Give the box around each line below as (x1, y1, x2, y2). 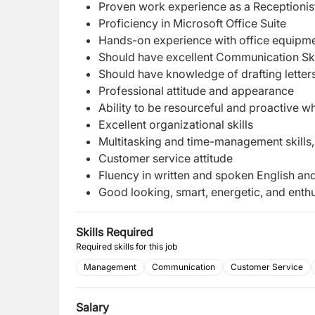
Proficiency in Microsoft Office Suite (98, 16, 286, 30)
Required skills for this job (76, 241, 177, 252)
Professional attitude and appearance (98, 84, 294, 98)
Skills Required (76, 225, 153, 239)
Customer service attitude (98, 151, 233, 165)
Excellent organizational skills (98, 117, 253, 131)
